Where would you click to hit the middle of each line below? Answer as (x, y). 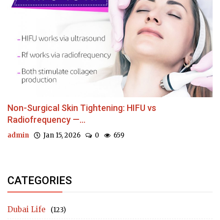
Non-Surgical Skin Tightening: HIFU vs (82, 108)
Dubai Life (27, 209)
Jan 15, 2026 (60, 135)
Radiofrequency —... (46, 119)
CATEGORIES (40, 180)
